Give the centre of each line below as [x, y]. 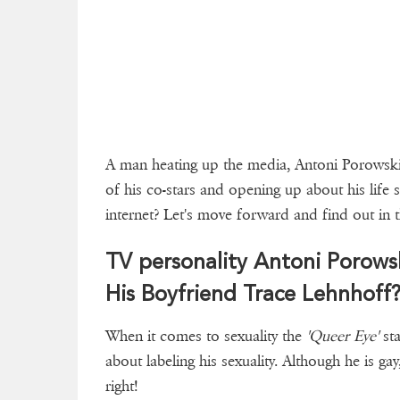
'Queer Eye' [343, 337]
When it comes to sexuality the [206, 337]
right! [122, 387]
